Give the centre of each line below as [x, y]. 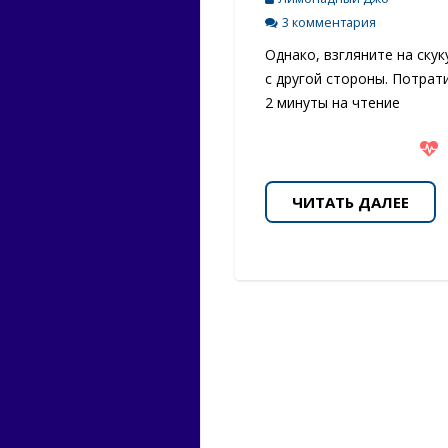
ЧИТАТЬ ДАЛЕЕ [350, 201]
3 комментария [328, 22]
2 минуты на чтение [332, 102]
